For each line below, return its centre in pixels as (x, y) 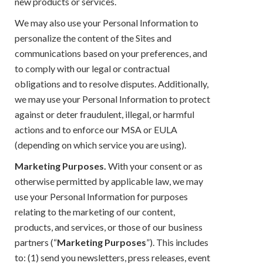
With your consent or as (154, 166)
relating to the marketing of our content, (95, 211)
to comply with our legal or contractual (92, 68)
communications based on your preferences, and (111, 53)
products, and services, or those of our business (109, 227)
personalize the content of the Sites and (93, 38)
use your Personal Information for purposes (101, 196)
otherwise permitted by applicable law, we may (109, 181)
